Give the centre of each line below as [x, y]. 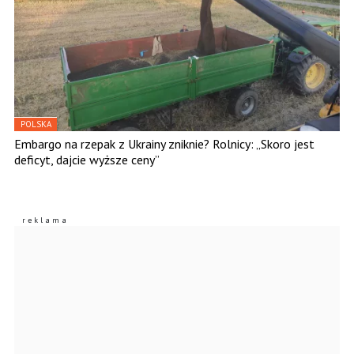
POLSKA [36, 124]
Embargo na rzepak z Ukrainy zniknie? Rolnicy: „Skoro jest [164, 143]
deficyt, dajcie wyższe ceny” [87, 159]
